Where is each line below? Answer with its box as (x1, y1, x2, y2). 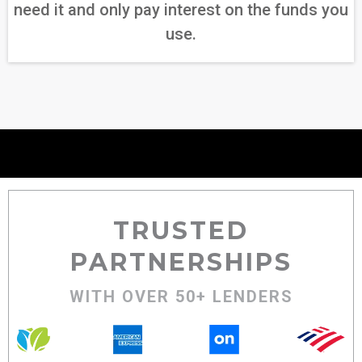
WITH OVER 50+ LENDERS (69, 286, 293, 306)
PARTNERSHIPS (69, 246, 293, 277)
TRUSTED (113, 215, 249, 246)
